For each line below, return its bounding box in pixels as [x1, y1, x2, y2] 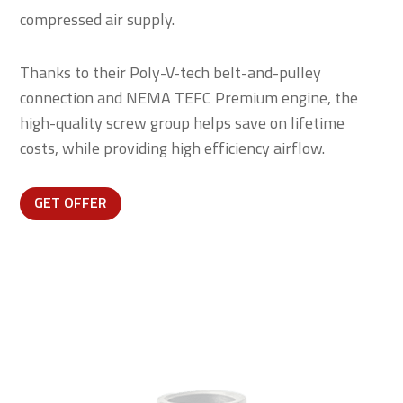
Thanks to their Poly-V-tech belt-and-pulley [20, 60, 322, 85]
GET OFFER [34, 192, 108, 214]
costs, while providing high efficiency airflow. [20, 136, 326, 160]
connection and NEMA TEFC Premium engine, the [20, 85, 359, 110]
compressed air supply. [20, 7, 175, 31]
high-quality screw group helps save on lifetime [20, 111, 345, 135]
